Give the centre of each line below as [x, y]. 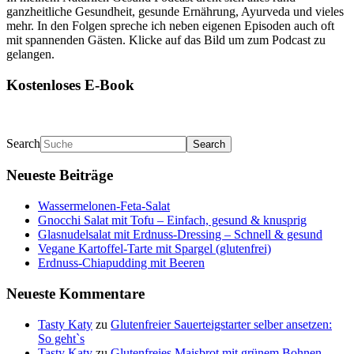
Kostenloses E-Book [70, 85]
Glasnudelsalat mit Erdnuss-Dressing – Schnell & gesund [180, 235]
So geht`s [61, 338]
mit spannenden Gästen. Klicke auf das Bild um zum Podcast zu [166, 40]
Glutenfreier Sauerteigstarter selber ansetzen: [221, 324]
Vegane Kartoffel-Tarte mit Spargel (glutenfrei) [154, 249]
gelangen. [30, 55]
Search [23, 143]
